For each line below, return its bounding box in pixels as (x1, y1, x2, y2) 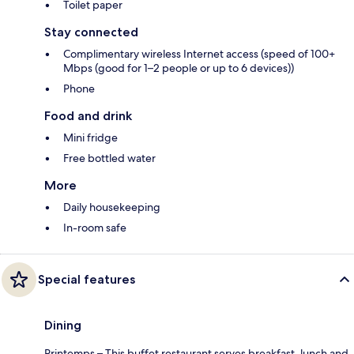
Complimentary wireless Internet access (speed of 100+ (63, 47, 335, 62)
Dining (44, 318, 81, 333)
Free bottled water (63, 151, 156, 166)
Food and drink (44, 108, 132, 124)
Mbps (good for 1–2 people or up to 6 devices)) (63, 61, 294, 76)
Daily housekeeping (63, 200, 160, 215)
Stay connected (44, 24, 138, 40)
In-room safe (63, 220, 126, 235)
